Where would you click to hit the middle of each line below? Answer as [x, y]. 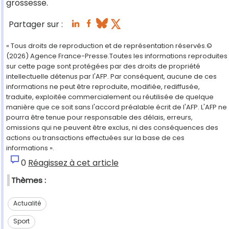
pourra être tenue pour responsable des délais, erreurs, [99, 118]
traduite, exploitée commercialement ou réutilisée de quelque [110, 97]
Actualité [27, 203]
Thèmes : [29, 180]
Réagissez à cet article [73, 163]
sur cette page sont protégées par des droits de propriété [103, 66]
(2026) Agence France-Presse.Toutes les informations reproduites [117, 56]
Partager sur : [36, 25]
